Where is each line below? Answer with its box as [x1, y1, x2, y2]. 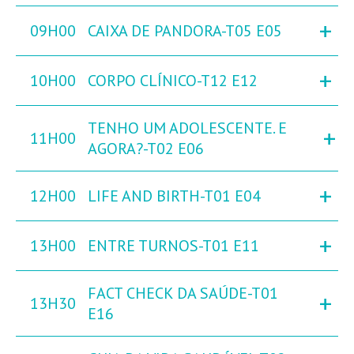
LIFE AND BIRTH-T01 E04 [88, 186, 261, 207]
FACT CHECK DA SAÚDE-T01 [88, 283, 278, 304]
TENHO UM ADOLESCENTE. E [88, 118, 287, 139]
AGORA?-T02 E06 [88, 138, 204, 160]
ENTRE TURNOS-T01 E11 [88, 235, 259, 257]
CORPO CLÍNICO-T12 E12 [88, 70, 258, 92]
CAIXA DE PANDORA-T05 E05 [88, 21, 282, 42]
